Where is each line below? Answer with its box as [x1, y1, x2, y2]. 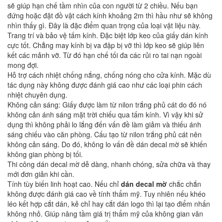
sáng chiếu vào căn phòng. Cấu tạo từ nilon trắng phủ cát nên [7, 129, 202, 140]
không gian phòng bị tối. [7, 149, 83, 160]
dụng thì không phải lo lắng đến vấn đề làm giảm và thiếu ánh [7, 119, 201, 130]
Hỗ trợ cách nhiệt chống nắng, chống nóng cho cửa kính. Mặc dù [7, 70, 211, 80]
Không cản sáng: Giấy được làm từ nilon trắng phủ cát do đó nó [7, 100, 207, 110]
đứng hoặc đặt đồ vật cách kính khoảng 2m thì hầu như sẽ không [7, 10, 213, 21]
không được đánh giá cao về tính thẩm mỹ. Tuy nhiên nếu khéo [7, 189, 206, 199]
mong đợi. [7, 60, 39, 70]
